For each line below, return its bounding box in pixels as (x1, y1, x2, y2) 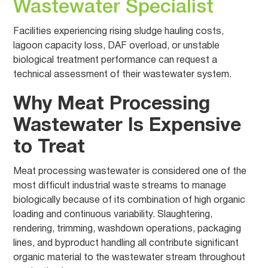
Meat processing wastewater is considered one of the (13, 167, 247, 176)
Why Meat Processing (13, 96, 211, 113)
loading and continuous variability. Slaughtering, (13, 211, 213, 219)
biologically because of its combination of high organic (13, 196, 246, 205)
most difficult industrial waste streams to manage (13, 182, 227, 190)
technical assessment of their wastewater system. (13, 71, 232, 79)
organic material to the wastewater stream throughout (13, 254, 246, 262)
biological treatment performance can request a (13, 56, 218, 65)
